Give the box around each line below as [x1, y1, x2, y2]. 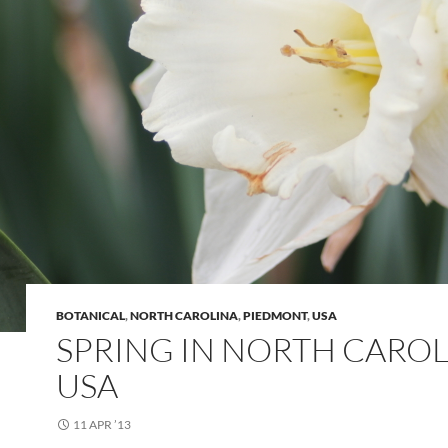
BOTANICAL [56, 308, 125, 323]
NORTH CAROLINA [130, 308, 238, 323]
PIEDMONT [243, 308, 307, 323]
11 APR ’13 [73, 417, 131, 432]
